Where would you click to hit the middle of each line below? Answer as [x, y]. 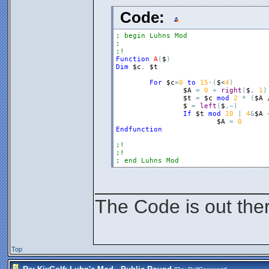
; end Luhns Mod [147, 161]
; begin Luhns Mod [151, 36]
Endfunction [139, 129]
